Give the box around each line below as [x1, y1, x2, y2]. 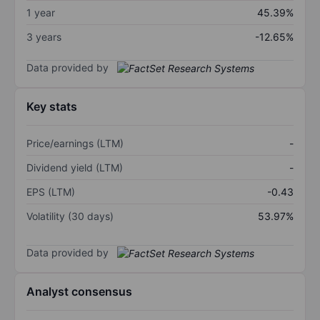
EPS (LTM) [26, 186, 75, 199]
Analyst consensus [26, 284, 132, 299]
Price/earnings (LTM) [26, 137, 124, 150]
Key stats [26, 99, 77, 114]
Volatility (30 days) [26, 210, 114, 223]
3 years [26, 30, 61, 43]
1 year [26, 6, 55, 19]
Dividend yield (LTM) [26, 161, 123, 174]
